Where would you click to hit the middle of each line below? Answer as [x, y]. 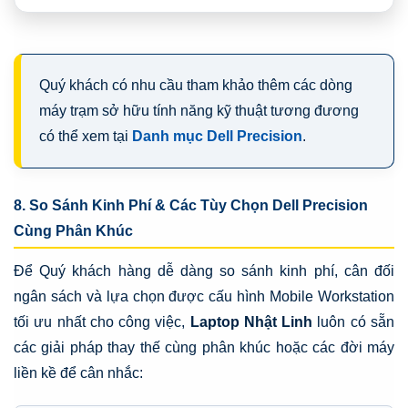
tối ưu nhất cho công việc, [102, 322]
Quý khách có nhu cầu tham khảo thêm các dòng [196, 86]
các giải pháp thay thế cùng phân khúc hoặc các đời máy [204, 348]
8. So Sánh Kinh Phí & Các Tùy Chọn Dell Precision [191, 206]
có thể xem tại [86, 137]
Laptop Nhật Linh [251, 322]
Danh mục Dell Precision [217, 137]
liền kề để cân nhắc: [78, 373]
